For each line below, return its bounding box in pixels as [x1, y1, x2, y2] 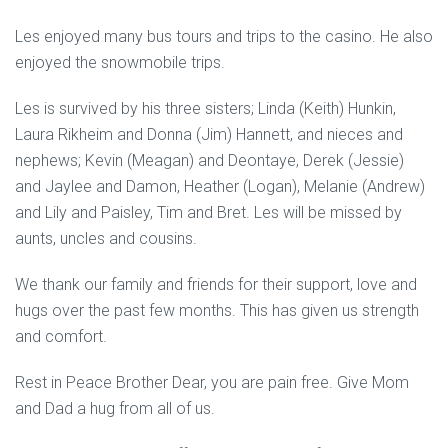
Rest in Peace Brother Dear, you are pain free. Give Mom [15, 373, 409, 392]
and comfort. [15, 327, 107, 346]
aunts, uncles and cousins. [15, 229, 197, 248]
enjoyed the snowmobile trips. [15, 53, 225, 72]
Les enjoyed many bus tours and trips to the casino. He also [15, 27, 433, 46]
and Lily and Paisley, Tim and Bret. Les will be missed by [15, 203, 402, 222]
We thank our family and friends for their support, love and [15, 275, 417, 294]
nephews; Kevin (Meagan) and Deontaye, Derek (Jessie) [15, 151, 404, 170]
